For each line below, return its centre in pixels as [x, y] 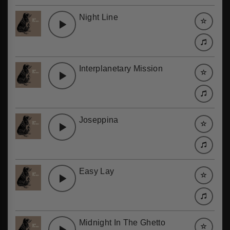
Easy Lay [97, 171]
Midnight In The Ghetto [122, 223]
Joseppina [99, 120]
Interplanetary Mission [121, 69]
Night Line [99, 17]
